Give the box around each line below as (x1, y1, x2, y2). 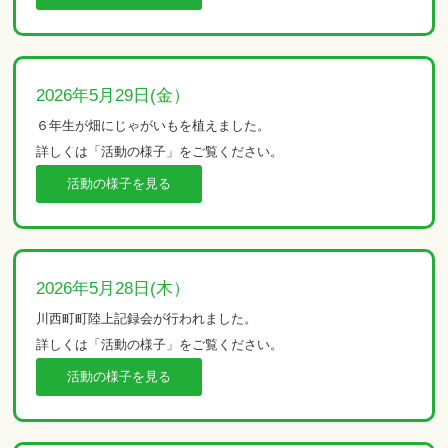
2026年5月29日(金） (36, 85, 191, 105)
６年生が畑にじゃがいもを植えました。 (36, 117, 271, 133)
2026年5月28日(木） (36, 278, 191, 298)
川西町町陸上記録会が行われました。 (36, 310, 258, 326)
